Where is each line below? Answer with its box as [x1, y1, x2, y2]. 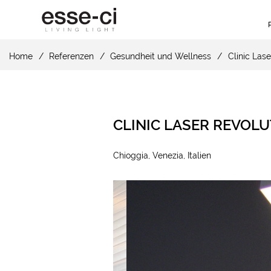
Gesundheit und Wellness [110, 51, 212, 61]
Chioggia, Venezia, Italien [113, 151, 212, 160]
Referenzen [49, 51, 94, 61]
